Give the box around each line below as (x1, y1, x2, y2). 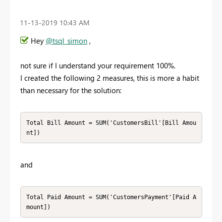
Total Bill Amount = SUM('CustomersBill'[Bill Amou (26, 119, 196, 126)
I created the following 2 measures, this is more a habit (20, 73, 199, 83)
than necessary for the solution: (20, 85, 121, 96)
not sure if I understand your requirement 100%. (20, 60, 175, 71)
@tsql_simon (46, 36, 87, 46)
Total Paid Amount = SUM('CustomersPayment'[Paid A (26, 193, 196, 201)
